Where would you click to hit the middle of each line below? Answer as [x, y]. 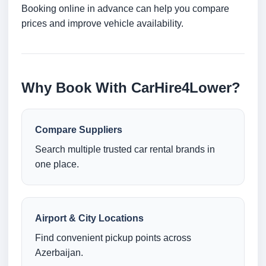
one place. [57, 164]
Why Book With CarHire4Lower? [131, 88]
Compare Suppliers [79, 130]
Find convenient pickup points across [113, 238]
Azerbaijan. [59, 253]
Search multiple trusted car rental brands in [125, 150]
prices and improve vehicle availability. [102, 24]
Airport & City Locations [89, 218]
